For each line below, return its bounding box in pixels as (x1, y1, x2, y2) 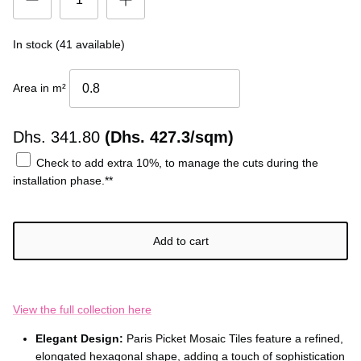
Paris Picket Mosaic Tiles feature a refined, (123, 331, 343, 345)
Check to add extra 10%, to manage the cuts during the (33, 156, 318, 169)
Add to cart (152, 234, 209, 247)
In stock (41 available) (13, 38, 125, 51)
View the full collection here (13, 302, 151, 316)
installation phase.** (13, 173, 113, 187)
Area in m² (13, 81, 69, 94)
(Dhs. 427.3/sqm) (105, 127, 234, 146)
